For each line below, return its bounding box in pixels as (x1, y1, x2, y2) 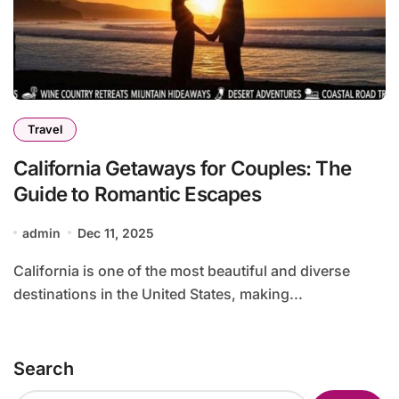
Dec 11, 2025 (77, 224, 154, 240)
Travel (28, 121, 62, 136)
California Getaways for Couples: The (13, 155, 351, 180)
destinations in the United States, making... (13, 284, 303, 303)
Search (13, 358, 74, 380)
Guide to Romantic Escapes (13, 181, 261, 206)
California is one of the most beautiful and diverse (13, 261, 24, 280)
